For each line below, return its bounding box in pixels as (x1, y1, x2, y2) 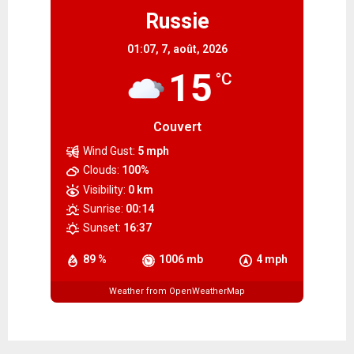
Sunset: (83, 221, 121, 235)
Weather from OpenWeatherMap (109, 286, 245, 297)
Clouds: (83, 164, 119, 177)
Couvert (153, 119, 201, 134)
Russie (145, 8, 209, 34)
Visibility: (83, 183, 126, 196)
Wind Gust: (83, 144, 135, 157)
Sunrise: (83, 201, 123, 215)
